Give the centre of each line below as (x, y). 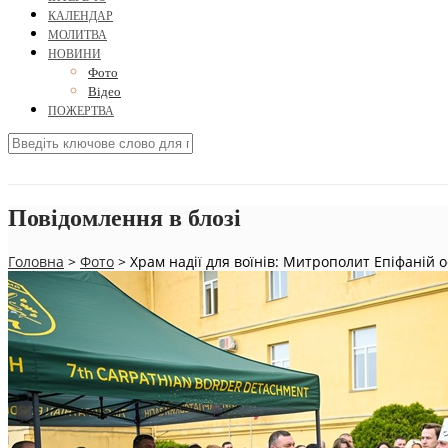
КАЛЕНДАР (80, 16)
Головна (36, 261)
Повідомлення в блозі (124, 218)
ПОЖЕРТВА (81, 111)
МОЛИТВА (77, 35)
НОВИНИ (74, 54)
